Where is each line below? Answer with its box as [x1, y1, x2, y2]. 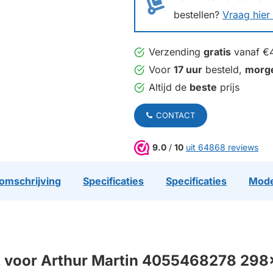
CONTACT [156, 110, 195, 121]
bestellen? [174, 9, 222, 21]
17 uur [174, 63, 202, 76]
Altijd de [149, 81, 190, 94]
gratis [204, 46, 231, 58]
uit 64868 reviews [186, 142, 258, 153]
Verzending [149, 46, 204, 58]
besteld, [202, 63, 245, 76]
